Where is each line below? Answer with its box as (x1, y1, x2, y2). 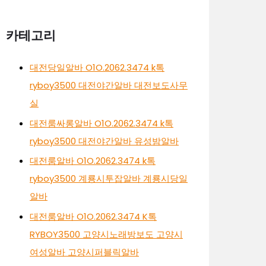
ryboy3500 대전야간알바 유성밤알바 (30, 134, 179, 147)
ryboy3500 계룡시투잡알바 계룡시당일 (30, 172, 188, 185)
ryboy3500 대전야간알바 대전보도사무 (30, 78, 188, 91)
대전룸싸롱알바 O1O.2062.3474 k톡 (30, 116, 173, 129)
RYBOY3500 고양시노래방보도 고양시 (30, 228, 183, 241)
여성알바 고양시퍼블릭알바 (30, 246, 139, 259)
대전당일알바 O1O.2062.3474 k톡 (30, 61, 164, 74)
